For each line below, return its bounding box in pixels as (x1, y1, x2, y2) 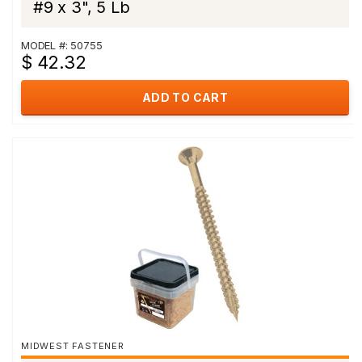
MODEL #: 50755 (21, 39, 103, 52)
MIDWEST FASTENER (21, 340, 124, 351)
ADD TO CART (141, 90, 229, 104)
